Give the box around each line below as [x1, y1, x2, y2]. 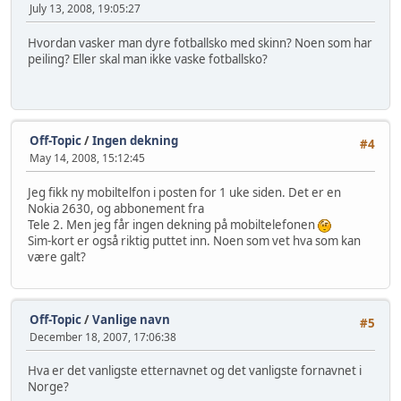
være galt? [28, 248, 86, 265]
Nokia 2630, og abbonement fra [28, 200, 204, 217]
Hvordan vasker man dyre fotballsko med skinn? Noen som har [28, 34, 372, 51]
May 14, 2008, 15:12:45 [30, 150, 145, 166]
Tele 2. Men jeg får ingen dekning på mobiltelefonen [28, 216, 318, 233]
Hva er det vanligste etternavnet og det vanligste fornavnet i [28, 363, 362, 380]
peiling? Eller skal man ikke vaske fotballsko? [28, 50, 268, 67]
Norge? [28, 379, 69, 396]
